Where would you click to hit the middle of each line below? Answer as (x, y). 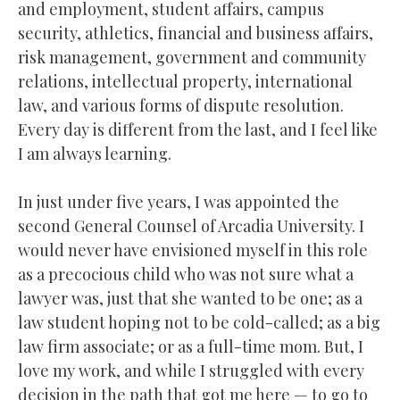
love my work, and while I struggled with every (191, 370)
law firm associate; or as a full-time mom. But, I (191, 346)
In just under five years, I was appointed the (179, 201)
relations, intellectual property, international (185, 81)
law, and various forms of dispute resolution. (181, 105)
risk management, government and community (192, 57)
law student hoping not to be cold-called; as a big (199, 322)
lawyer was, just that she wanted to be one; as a (190, 298)
